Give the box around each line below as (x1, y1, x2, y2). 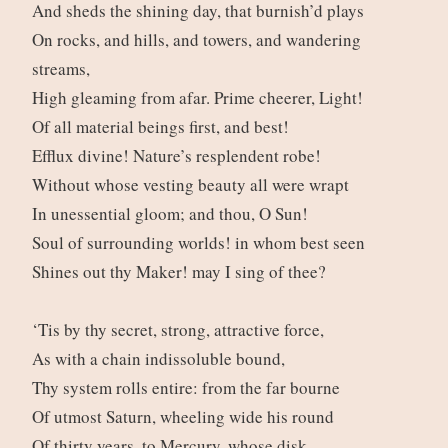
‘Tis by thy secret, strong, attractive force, (31, 318, 330, 342)
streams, (31, 57, 96, 81)
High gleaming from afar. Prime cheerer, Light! (31, 86, 369, 110)
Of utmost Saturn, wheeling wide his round (31, 405, 340, 429)
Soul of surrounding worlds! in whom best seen (31, 231, 371, 255)
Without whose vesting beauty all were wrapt (31, 173, 355, 197)
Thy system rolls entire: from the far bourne (31, 376, 346, 400)
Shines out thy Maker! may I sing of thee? (31, 260, 332, 284)
